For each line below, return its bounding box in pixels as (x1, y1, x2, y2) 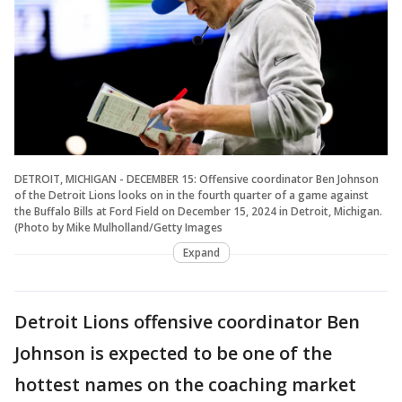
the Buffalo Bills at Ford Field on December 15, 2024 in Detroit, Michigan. (14, 203, 382, 219)
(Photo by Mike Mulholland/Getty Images (14, 219, 223, 235)
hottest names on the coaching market (14, 371, 356, 397)
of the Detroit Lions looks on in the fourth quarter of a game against (14, 187, 369, 203)
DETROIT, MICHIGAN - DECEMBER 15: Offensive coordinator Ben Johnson (14, 170, 379, 187)
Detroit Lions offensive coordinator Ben (14, 309, 360, 334)
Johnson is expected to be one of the (14, 340, 332, 365)
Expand (182, 244, 220, 260)
